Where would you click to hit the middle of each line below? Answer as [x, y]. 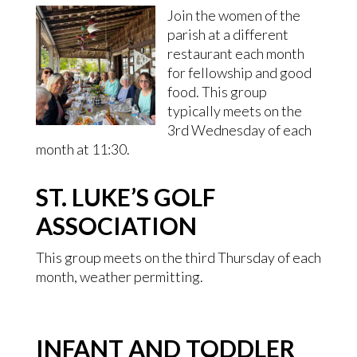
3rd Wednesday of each [239, 130]
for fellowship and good [239, 73]
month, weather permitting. [119, 277]
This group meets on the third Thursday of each [178, 257]
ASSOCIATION [116, 226]
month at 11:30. [82, 149]
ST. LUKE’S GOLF [125, 197]
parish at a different [228, 34]
